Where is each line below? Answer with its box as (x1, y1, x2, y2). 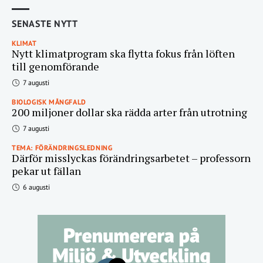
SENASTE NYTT (12, 18, 78, 29)
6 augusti (21, 183, 50, 191)
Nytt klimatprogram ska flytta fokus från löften (12, 46, 235, 60)
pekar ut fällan (12, 164, 81, 178)
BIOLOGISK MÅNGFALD (12, 97, 86, 106)
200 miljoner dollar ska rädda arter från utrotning (12, 105, 247, 119)
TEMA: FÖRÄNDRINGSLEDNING (12, 143, 113, 152)
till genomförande (12, 59, 99, 73)
